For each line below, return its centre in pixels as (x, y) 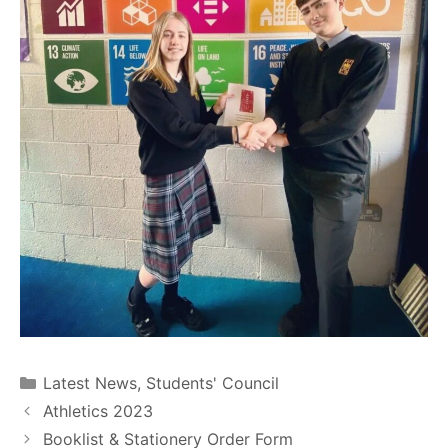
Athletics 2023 (97, 410)
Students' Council (212, 382)
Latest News (89, 382)
